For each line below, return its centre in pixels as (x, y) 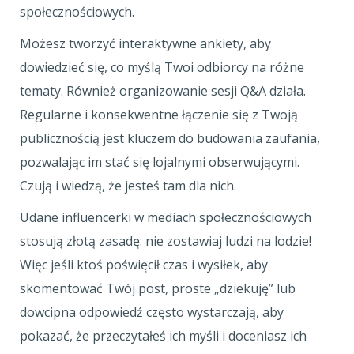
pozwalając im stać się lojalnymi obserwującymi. (160, 162)
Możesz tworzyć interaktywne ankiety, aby (145, 43)
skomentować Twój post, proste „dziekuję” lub (158, 288)
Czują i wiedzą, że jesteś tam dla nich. (128, 186)
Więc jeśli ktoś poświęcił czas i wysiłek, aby (144, 265)
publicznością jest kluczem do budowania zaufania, (170, 138)
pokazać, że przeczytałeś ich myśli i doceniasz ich (163, 336)
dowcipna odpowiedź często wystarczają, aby (152, 312)
